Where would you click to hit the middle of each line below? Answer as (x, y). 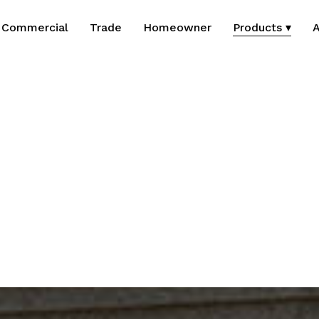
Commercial (35, 27)
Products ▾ (262, 27)
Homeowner (177, 27)
